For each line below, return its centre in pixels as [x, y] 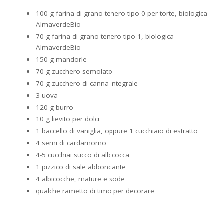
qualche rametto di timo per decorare [95, 190]
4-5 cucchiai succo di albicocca [83, 155]
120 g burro [55, 107]
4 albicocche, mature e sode [80, 178]
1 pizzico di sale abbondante [81, 167]
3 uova [47, 95]
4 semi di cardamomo [71, 143]
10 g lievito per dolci [67, 119]
